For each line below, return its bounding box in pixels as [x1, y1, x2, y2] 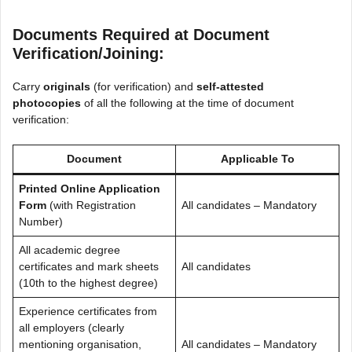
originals [43, 79, 90, 93]
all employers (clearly [19, 321, 124, 334]
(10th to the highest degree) [19, 276, 158, 289]
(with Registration [46, 198, 136, 211]
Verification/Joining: [13, 44, 164, 62]
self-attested [196, 79, 264, 93]
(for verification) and [90, 79, 196, 93]
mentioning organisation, [19, 337, 141, 350]
